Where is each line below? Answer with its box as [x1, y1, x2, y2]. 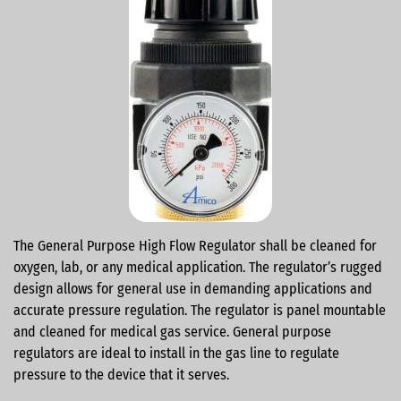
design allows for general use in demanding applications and [13, 279, 372, 297]
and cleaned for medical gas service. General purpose [13, 322, 331, 340]
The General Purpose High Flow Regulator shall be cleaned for [13, 236, 377, 254]
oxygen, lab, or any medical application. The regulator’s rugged [13, 258, 382, 276]
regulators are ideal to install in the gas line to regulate [13, 344, 339, 362]
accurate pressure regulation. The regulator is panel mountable [13, 301, 386, 319]
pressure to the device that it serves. [13, 365, 233, 383]
